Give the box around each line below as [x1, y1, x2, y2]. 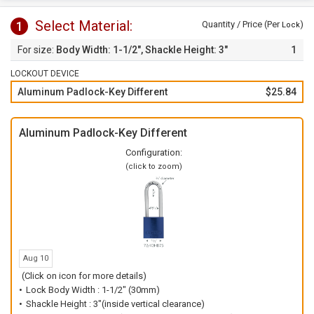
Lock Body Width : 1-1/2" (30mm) [26, 285, 160, 295]
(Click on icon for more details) [22, 271, 146, 281]
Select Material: [35, 18, 132, 34]
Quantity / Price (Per [202, 19, 282, 29]
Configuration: [125, 147, 182, 158]
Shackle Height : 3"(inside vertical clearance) [26, 299, 205, 309]
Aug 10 [23, 254, 48, 263]
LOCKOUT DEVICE [11, 69, 79, 78]
